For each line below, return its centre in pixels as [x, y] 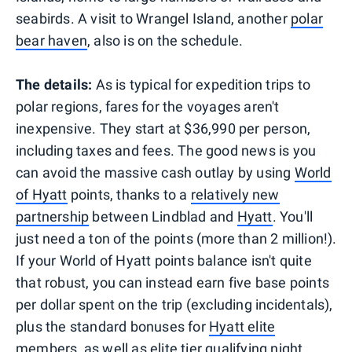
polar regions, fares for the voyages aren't [148, 107]
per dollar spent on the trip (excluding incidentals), [174, 305]
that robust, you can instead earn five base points [173, 283]
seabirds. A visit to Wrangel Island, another [154, 19]
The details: [54, 85]
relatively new [235, 195]
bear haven [51, 41]
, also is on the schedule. [165, 41]
